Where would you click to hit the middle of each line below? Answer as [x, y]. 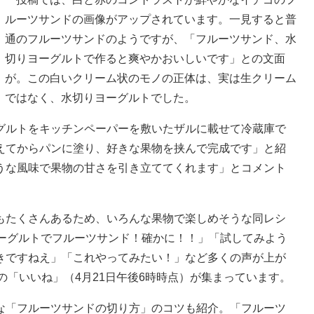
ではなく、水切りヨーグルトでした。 [100, 98]
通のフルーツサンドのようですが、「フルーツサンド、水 [151, 39]
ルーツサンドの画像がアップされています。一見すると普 [151, 20]
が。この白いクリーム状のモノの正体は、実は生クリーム [151, 78]
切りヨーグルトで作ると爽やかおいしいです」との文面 [145, 59]
